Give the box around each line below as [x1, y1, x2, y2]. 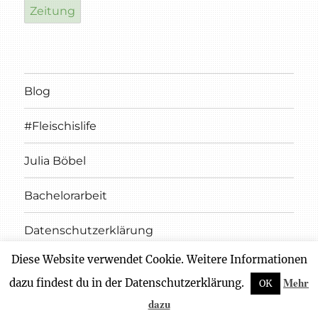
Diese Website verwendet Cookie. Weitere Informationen [11, 252, 307, 266]
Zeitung [30, 4, 76, 18]
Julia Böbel [24, 153, 87, 168]
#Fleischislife [24, 119, 97, 133]
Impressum [24, 258, 91, 272]
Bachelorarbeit [24, 188, 108, 202]
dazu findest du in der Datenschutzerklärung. [9, 275, 247, 290]
